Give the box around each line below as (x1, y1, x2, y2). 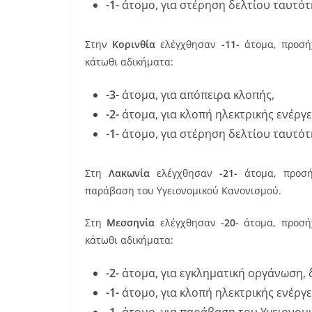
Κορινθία (112, 37, 156, 51)
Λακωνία (109, 166, 150, 180)
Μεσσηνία (107, 215, 155, 229)
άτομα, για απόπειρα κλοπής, (119, 86, 274, 102)
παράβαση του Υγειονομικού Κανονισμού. (85, 183, 281, 197)
